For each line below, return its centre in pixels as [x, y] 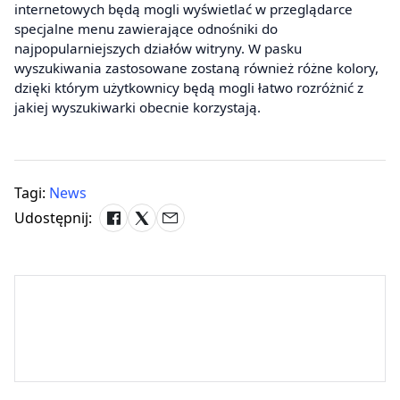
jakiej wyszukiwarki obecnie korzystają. [137, 108]
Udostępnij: [53, 218]
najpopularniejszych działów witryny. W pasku [158, 49]
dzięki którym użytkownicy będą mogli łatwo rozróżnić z [189, 88]
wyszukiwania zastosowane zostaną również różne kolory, [196, 68]
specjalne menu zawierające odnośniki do [146, 29]
